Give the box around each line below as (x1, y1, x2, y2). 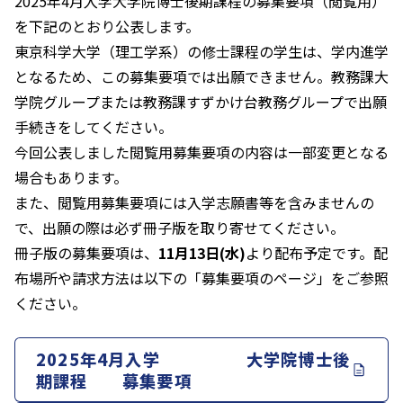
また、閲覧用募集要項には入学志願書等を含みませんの (14, 192, 374, 214)
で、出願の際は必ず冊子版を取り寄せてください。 (14, 217, 345, 239)
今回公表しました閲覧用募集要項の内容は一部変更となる (14, 141, 389, 164)
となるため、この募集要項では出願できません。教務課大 (14, 66, 389, 88)
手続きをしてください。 (14, 116, 173, 139)
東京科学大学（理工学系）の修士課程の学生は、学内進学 (14, 40, 389, 63)
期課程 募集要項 (36, 369, 192, 393)
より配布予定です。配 (246, 242, 388, 264)
